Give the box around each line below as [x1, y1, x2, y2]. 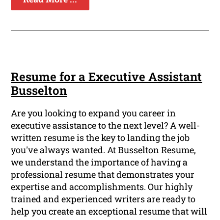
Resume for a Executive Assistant [11, 69, 202, 85]
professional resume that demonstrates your [11, 168, 195, 181]
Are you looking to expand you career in [11, 107, 176, 119]
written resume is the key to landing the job [11, 132, 190, 144]
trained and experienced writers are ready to [11, 193, 196, 205]
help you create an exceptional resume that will [11, 205, 208, 218]
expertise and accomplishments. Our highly [11, 181, 193, 193]
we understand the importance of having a [11, 156, 188, 168]
